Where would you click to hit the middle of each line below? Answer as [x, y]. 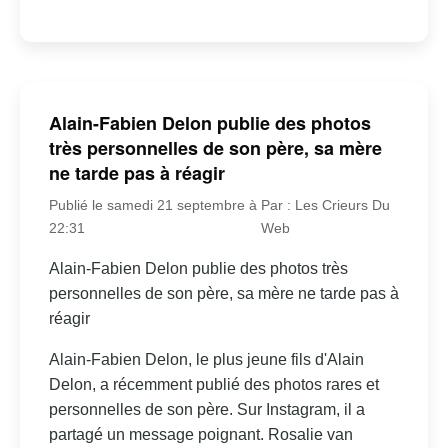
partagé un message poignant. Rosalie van [200, 434]
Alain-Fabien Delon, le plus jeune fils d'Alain [206, 359]
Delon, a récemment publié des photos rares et [213, 384]
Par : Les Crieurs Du [325, 204]
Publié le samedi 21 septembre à [152, 204]
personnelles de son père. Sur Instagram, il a [206, 409]
